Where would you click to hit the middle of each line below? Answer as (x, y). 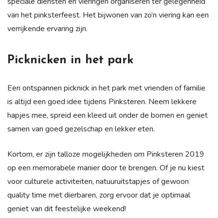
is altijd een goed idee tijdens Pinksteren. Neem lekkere (102, 101)
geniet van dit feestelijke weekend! (67, 209)
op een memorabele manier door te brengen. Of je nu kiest (106, 168)
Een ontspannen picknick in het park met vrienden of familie (106, 88)
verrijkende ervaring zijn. (47, 28)
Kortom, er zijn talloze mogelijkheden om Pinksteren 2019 (106, 154)
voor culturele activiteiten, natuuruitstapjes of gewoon (98, 181)
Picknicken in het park (70, 60)
